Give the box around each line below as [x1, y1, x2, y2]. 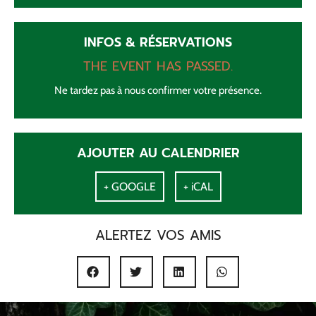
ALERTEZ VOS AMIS [95, 224, 221, 245]
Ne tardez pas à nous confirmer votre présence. [54, 83, 262, 97]
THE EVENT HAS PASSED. [83, 56, 233, 76]
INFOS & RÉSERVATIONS [84, 32, 232, 52]
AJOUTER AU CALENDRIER [76, 142, 240, 163]
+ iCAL [183, 179, 213, 193]
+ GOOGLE [103, 179, 156, 193]
